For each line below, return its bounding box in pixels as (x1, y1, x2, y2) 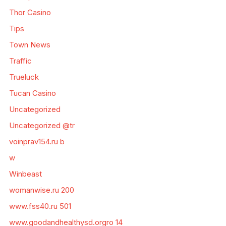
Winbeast (9, 169, 42, 179)
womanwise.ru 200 (9, 185, 74, 195)
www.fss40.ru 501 (9, 201, 71, 211)
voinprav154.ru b (9, 137, 65, 147)
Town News (9, 40, 50, 50)
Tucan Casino (9, 88, 56, 98)
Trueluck (9, 72, 39, 82)
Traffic (9, 56, 32, 66)
